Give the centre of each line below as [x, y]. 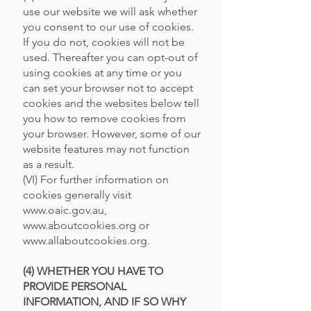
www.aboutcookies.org [79, 225]
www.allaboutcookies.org [85, 241]
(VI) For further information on [96, 179]
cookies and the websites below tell [111, 103]
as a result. [49, 164]
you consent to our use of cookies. [108, 27]
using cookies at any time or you [102, 73]
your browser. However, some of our [112, 134]
